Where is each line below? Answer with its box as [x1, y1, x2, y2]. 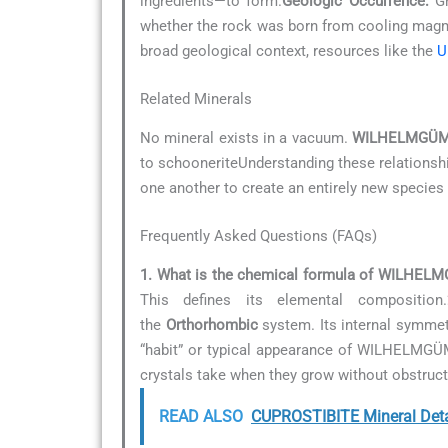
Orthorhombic [165, 316, 258, 335]
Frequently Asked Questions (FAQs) [140, 226, 377, 245]
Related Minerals [140, 89, 252, 108]
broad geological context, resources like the [140, 42, 437, 61]
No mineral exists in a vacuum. [140, 129, 353, 148]
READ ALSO [159, 407, 243, 427]
